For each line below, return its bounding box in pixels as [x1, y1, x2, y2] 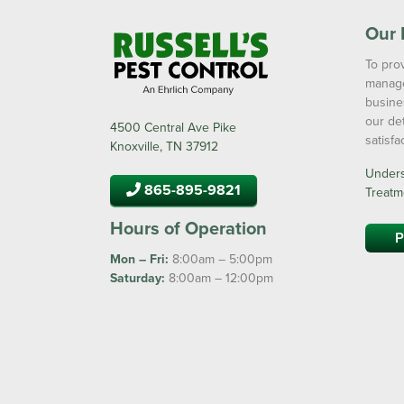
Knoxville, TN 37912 [110, 136, 218, 155]
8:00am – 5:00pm [169, 249, 272, 268]
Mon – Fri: [110, 249, 169, 268]
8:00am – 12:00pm [165, 268, 273, 287]
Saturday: [110, 268, 165, 287]
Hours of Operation [110, 214, 267, 241]
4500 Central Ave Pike [110, 117, 236, 136]
